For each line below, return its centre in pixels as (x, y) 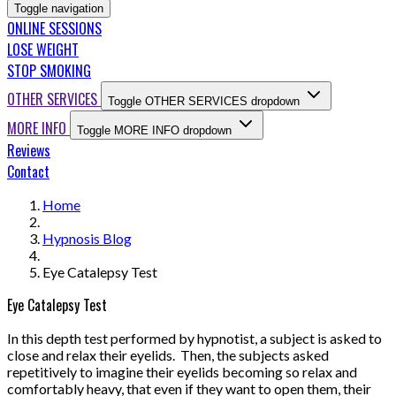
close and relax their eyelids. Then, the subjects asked (168, 355)
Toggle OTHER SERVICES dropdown (204, 102)
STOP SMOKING (49, 71)
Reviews (29, 151)
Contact (28, 172)
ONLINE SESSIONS (54, 29)
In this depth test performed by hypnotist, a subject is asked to (194, 339)
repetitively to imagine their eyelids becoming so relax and (182, 372)
